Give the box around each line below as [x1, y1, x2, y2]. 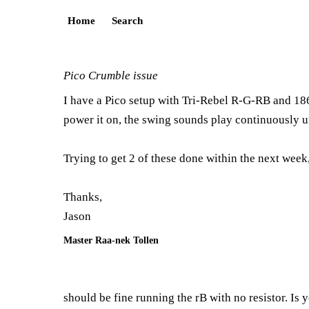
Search [112, 14, 143, 26]
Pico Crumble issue [63, 69, 158, 82]
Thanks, [63, 190, 102, 203]
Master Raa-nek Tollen [63, 235, 159, 246]
